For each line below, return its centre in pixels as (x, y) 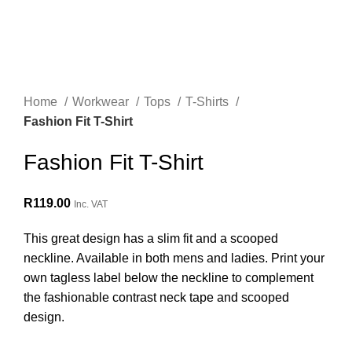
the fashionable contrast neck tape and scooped (156, 298)
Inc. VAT (91, 205)
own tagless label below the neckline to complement (169, 278)
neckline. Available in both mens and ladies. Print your (174, 258)
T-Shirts (209, 102)
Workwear (102, 102)
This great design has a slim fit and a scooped (151, 239)
